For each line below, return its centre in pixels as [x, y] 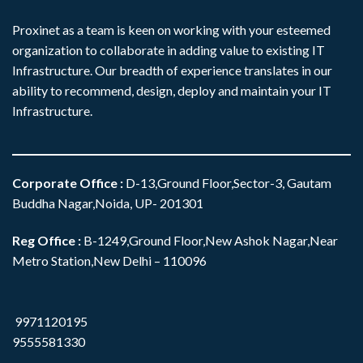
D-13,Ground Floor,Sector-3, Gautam [227, 182]
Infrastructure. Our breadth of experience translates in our [172, 70]
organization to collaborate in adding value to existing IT [169, 50]
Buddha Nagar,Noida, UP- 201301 [108, 203]
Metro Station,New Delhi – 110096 [109, 260]
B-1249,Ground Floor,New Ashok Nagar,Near [209, 240]
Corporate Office [66, 182]
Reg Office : [47, 240]
